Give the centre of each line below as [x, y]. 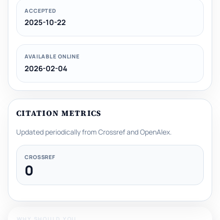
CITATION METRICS [59, 113]
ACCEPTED [41, 10]
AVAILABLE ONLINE [52, 56]
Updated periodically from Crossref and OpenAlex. [94, 132]
